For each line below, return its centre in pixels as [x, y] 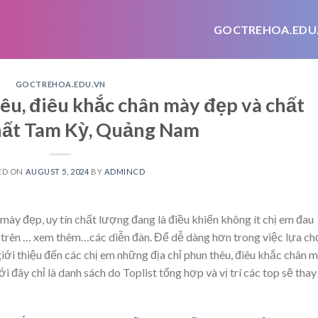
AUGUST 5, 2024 [57, 171]
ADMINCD [125, 171]
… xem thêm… [56, 236]
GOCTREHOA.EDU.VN [60, 84]
